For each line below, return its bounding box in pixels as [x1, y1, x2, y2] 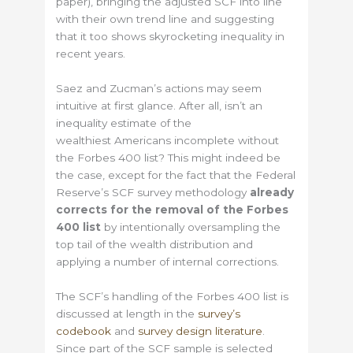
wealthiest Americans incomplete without [56, 133, 280, 147]
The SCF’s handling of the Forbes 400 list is [56, 289, 289, 303]
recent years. [56, 47, 126, 61]
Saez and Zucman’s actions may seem [56, 81, 262, 95]
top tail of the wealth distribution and [56, 237, 254, 251]
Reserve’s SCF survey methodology [56, 185, 251, 199]
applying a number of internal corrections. [56, 255, 280, 268]
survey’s [198, 307, 241, 320]
